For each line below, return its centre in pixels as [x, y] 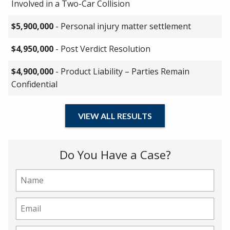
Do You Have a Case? [115, 155]
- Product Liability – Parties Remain [122, 72]
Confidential [35, 84]
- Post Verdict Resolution [102, 49]
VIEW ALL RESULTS [115, 116]
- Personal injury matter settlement [122, 26]
